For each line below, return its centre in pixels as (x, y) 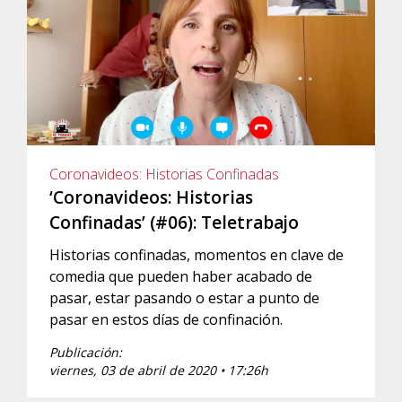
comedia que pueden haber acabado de (181, 277)
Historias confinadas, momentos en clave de (197, 255)
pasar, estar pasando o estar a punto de (184, 298)
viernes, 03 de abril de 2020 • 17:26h (159, 371)
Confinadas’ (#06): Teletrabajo (174, 223)
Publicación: (86, 353)
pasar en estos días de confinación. (166, 320)
